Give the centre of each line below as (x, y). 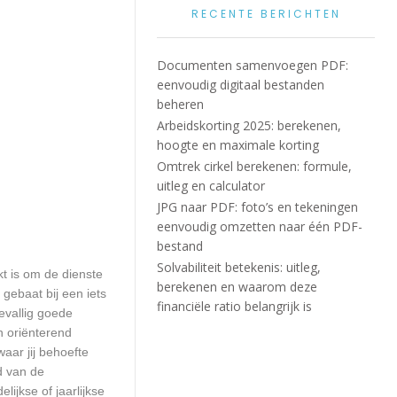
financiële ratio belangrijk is (235, 306)
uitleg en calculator (211, 186)
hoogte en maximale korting (238, 145)
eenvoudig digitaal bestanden (241, 85)
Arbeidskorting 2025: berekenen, (249, 125)
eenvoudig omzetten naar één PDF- (260, 226)
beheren (181, 104)
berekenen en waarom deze (237, 287)
